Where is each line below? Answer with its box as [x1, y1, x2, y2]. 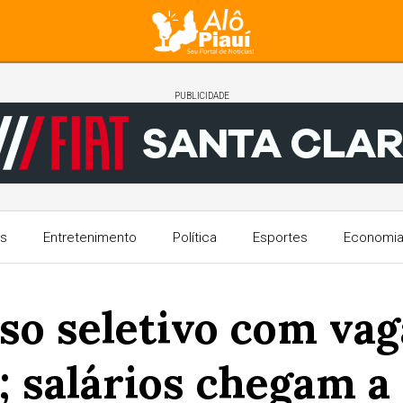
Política [172, 229, 217, 246]
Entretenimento [42, 229, 137, 246]
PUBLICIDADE [174, 91, 229, 101]
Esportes [252, 229, 308, 246]
